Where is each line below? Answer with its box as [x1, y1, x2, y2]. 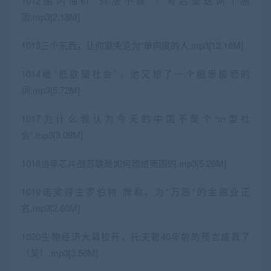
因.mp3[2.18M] [21, 10, 80, 23]
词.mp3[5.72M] [21, 83, 80, 96]
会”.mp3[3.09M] [21, 128, 83, 141]
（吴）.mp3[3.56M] [21, 246, 98, 259]
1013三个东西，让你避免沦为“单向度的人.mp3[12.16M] [21, 38, 243, 51]
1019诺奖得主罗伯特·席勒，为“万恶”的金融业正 [21, 184, 250, 198]
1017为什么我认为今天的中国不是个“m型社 [21, 111, 250, 125]
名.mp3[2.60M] [21, 201, 80, 214]
